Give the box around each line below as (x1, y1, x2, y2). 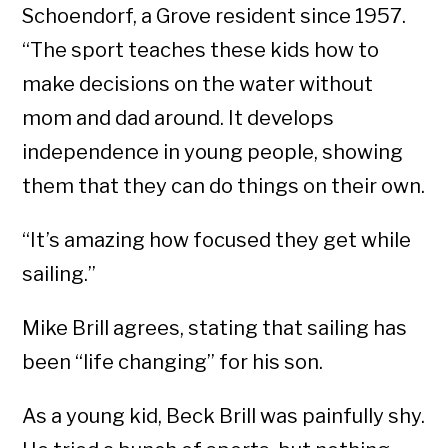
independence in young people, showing (22, 140, 404, 165)
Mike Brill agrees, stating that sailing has (22, 316, 408, 341)
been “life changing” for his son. (22, 350, 324, 375)
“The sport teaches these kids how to (22, 38, 380, 63)
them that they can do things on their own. (22, 174, 426, 199)
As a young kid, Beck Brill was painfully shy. (22, 404, 426, 429)
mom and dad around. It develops (22, 106, 335, 131)
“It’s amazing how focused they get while (22, 228, 412, 253)
